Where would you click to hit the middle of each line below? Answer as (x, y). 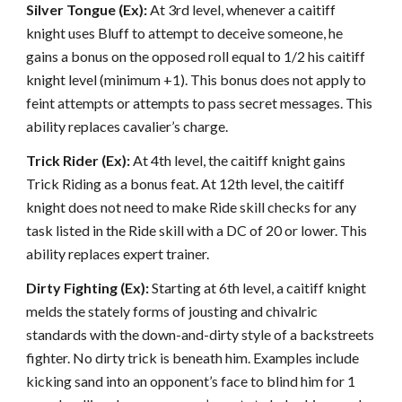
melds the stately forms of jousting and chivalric (172, 311)
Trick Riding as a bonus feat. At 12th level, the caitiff (186, 184)
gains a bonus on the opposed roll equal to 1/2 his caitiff (196, 56)
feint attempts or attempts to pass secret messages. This (200, 103)
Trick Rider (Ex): (79, 160)
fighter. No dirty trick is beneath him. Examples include (193, 358)
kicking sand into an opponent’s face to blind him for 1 (191, 381)
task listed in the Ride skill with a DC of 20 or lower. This (197, 230)
